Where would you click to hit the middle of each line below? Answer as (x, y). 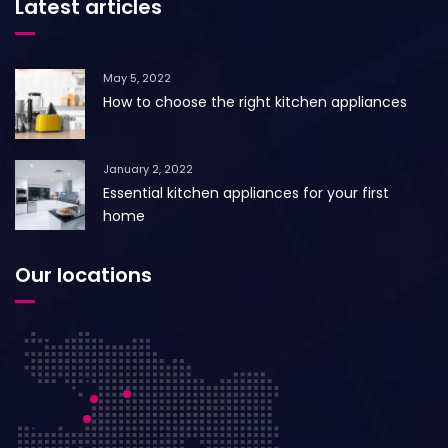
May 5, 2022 (137, 77)
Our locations (83, 274)
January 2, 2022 (148, 168)
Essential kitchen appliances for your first (246, 192)
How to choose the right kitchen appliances (255, 101)
